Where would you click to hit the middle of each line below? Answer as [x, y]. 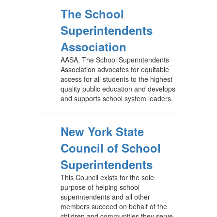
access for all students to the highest [116, 79]
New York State [102, 131]
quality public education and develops [118, 89]
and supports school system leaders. [117, 98]
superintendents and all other [105, 197]
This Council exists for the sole [107, 177]
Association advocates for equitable [115, 69]
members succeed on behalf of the [114, 206]
